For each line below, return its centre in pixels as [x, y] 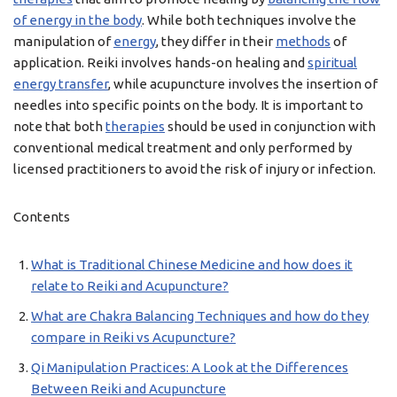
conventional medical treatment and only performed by [183, 148]
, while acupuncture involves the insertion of [243, 84]
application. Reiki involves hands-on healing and [160, 62]
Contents [42, 217]
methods [303, 41]
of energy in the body [78, 20]
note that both [59, 126]
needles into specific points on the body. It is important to [188, 105]
